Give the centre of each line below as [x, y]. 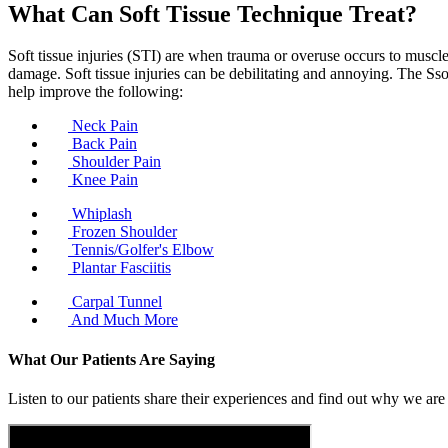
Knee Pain [103, 180]
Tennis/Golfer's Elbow [141, 250]
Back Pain [102, 144]
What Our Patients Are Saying [111, 359]
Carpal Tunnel [115, 302]
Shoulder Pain [114, 162]
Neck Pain [103, 126]
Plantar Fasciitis [119, 268]
